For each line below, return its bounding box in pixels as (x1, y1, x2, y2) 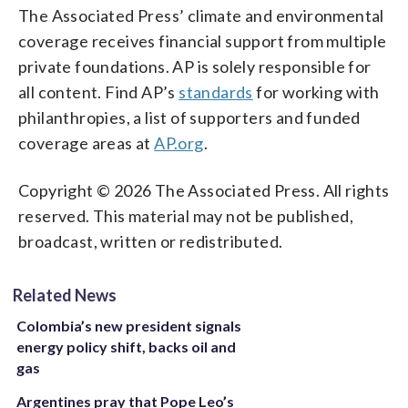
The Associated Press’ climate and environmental (18, 5, 384, 25)
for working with (252, 81, 380, 102)
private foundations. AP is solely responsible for (18, 56, 372, 76)
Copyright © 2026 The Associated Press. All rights (18, 179, 390, 200)
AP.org (154, 132, 204, 153)
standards (178, 81, 253, 102)
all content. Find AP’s (18, 81, 179, 102)
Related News (13, 284, 117, 305)
